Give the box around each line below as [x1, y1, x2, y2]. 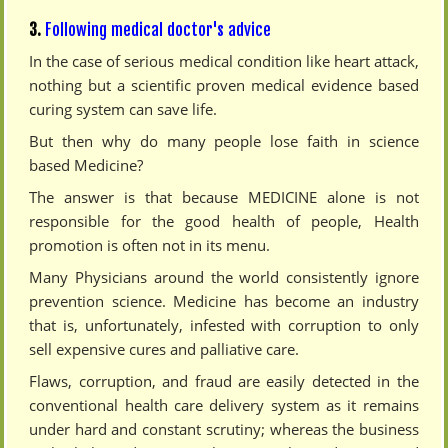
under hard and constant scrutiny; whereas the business [29, 419, 419, 440]
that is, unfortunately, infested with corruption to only [29, 315, 419, 336]
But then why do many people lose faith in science [29, 131, 419, 152]
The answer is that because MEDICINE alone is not [29, 187, 419, 208]
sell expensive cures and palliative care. [29, 339, 300, 360]
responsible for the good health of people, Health [29, 211, 419, 232]
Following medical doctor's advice [45, 20, 272, 41]
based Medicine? [29, 155, 144, 176]
